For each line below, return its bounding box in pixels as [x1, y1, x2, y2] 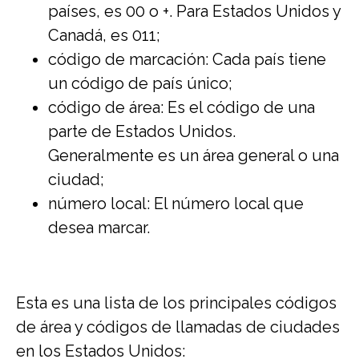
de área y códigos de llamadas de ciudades [16, 317, 340, 337]
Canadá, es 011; [48, 26, 160, 45]
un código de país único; [48, 74, 232, 93]
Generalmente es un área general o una [48, 146, 339, 165]
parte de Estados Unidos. [48, 122, 236, 141]
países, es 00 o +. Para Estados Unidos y [48, 2, 341, 21]
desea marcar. [48, 218, 150, 237]
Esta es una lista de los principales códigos [16, 293, 337, 313]
